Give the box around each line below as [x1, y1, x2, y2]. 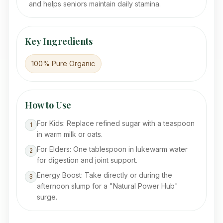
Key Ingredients [25, 35, 93, 47]
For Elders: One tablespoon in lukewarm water [37, 145, 188, 153]
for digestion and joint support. [37, 156, 137, 164]
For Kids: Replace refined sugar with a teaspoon [37, 119, 195, 127]
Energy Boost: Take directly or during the [37, 171, 172, 179]
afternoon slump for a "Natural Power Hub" [37, 182, 178, 190]
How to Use [25, 99, 71, 111]
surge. [37, 193, 57, 201]
